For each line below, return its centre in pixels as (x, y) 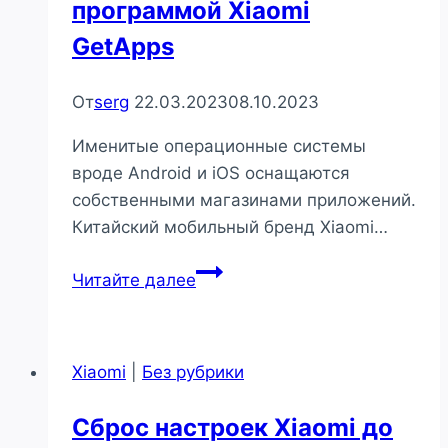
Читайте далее (134, 279)
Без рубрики (193, 371)
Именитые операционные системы (219, 145)
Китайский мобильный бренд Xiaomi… (230, 226)
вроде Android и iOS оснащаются (211, 172)
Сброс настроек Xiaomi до (232, 427)
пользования (248, 296)
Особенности (250, 269)
